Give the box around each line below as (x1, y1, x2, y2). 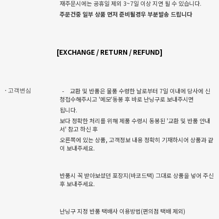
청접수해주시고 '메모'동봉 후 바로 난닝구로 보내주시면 (60, 94, 194, 103)
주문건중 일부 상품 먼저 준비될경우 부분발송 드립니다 (60, 9, 192, 18)
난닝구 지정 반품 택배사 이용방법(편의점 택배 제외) (60, 206, 185, 215)
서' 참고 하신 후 (60, 124, 98, 133)
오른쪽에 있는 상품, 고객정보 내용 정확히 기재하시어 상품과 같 (60, 135, 213, 144)
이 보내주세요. (60, 143, 95, 152)
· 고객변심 (5, 87, 31, 93)
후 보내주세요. (60, 179, 95, 188)
